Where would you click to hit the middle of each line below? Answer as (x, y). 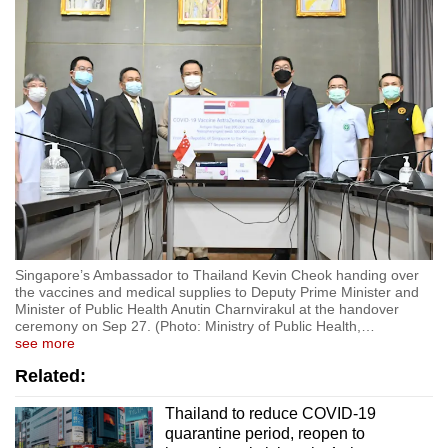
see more (45, 343)
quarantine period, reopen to (264, 434)
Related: (50, 376)
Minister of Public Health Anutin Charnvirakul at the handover (207, 309)
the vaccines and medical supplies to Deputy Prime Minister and (217, 292)
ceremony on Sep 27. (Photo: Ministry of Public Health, (188, 326)
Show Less (224, 41)
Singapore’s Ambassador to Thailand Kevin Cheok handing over (217, 275)
